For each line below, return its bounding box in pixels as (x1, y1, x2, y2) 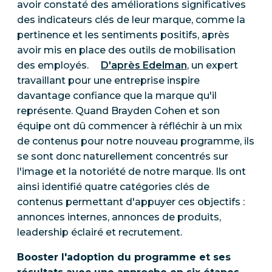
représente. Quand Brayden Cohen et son (17, 105, 220, 117)
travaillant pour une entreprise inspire (17, 75, 200, 87)
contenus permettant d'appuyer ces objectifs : (17, 196, 245, 208)
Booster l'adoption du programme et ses (17, 251, 231, 263)
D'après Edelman (101, 59, 187, 72)
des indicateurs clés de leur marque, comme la (17, 14, 245, 26)
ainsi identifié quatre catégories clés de (17, 181, 209, 193)
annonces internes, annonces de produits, (17, 211, 221, 223)
